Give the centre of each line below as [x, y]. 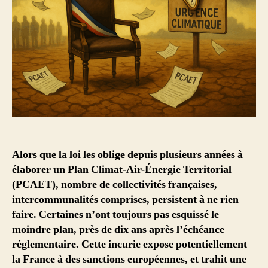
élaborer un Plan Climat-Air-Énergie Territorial [122, 170]
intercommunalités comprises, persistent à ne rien [125, 200]
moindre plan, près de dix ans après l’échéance [118, 230]
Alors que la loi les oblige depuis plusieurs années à [127, 155]
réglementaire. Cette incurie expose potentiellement [130, 245]
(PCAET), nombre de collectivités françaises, [115, 185]
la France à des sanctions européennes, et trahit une [129, 260]
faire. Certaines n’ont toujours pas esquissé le [115, 215]
